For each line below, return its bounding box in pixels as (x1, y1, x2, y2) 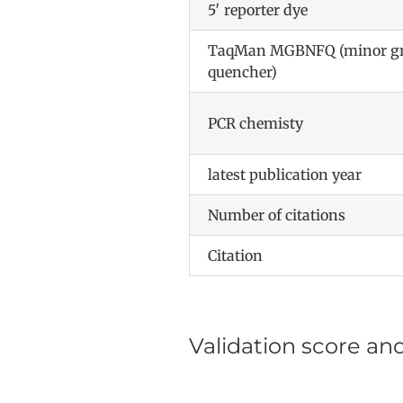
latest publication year (207, 165, 362, 184)
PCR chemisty (207, 113, 303, 132)
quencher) (207, 62, 277, 81)
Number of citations (207, 205, 345, 224)
